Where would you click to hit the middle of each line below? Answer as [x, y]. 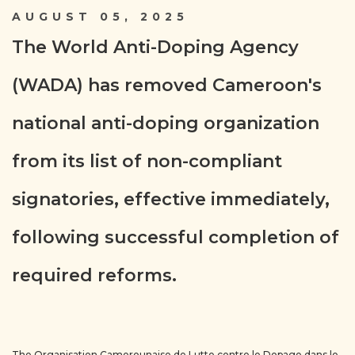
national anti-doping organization [166, 123]
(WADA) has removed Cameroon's [167, 85]
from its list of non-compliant [147, 161]
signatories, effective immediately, [171, 199]
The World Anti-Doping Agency [155, 47]
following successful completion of [176, 237]
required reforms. [94, 275]
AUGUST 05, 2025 [100, 17]
